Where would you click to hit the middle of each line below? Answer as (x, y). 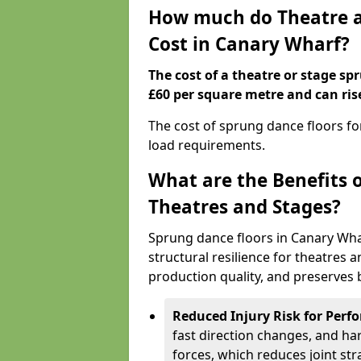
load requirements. (207, 145)
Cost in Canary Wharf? (249, 44)
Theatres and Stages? (245, 207)
